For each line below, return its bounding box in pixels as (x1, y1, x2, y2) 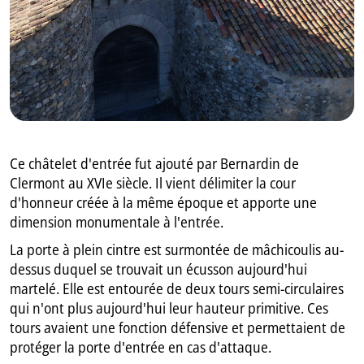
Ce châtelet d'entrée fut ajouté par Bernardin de (10, 154, 300, 174)
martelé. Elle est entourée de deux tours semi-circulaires (10, 279, 344, 299)
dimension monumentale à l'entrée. (10, 212, 224, 232)
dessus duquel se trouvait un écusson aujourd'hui (10, 259, 308, 279)
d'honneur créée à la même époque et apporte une (10, 193, 318, 213)
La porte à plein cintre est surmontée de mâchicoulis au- (10, 240, 344, 260)
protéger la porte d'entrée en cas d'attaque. (10, 337, 272, 357)
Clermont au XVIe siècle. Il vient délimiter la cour (10, 173, 297, 193)
